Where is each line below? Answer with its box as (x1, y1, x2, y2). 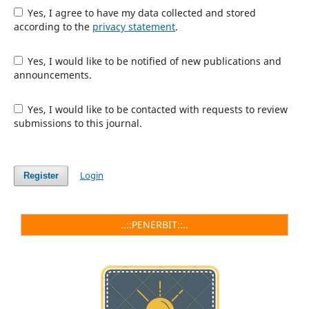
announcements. (13, 68, 92, 81)
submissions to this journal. (13, 116, 142, 130)
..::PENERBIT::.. (121, 217, 188, 231)
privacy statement (92, 19, 175, 33)
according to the (13, 19, 92, 33)
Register (23, 170, 59, 181)
